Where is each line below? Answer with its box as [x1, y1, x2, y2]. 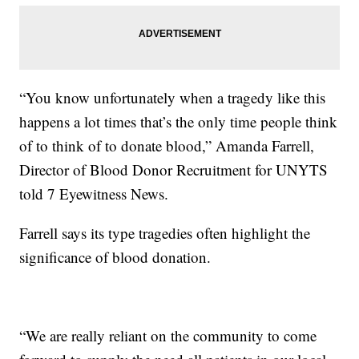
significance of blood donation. [19, 247, 216, 268]
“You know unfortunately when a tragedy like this [19, 87, 326, 108]
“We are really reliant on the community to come [19, 325, 317, 346]
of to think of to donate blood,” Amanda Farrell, [19, 135, 315, 156]
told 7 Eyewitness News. [19, 184, 169, 204]
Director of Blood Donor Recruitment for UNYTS [19, 159, 329, 180]
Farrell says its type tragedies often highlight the [19, 223, 311, 244]
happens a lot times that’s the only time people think [19, 111, 338, 132]
